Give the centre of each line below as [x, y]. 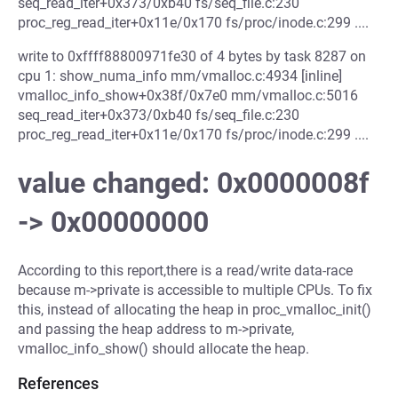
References [58, 383]
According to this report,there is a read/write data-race [185, 270]
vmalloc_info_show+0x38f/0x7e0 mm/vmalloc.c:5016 [188, 96]
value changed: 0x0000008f [193, 183]
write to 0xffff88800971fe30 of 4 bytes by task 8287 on [192, 56]
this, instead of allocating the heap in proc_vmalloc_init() [195, 309]
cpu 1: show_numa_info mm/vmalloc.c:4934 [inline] [180, 76]
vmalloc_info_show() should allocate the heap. [163, 348]
